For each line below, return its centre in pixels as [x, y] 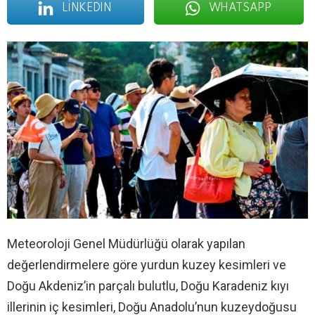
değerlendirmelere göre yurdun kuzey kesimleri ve [147, 265]
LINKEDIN [86, 8]
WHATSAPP [240, 8]
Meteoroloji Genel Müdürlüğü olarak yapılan [126, 244]
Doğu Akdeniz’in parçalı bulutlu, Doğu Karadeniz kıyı [148, 286]
